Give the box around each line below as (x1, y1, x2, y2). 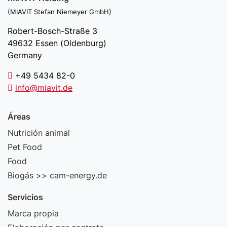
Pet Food (8, 142, 42, 152)
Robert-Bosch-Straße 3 (8, 26, 97, 36)
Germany (8, 50, 42, 60)
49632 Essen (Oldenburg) (8, 38, 106, 48)
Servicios (8, 192, 43, 202)
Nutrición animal (8, 128, 70, 138)
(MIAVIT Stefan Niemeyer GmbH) (8, 8, 111, 16)
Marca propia (8, 208, 59, 218)
